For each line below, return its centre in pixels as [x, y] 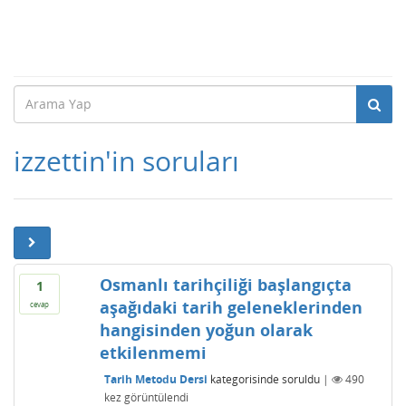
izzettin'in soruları [126, 161]
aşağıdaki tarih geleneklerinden [231, 307]
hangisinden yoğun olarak [206, 330]
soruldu [300, 379]
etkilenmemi [153, 353]
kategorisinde [243, 379]
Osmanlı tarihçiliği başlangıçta [225, 285]
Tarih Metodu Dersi [155, 379]
